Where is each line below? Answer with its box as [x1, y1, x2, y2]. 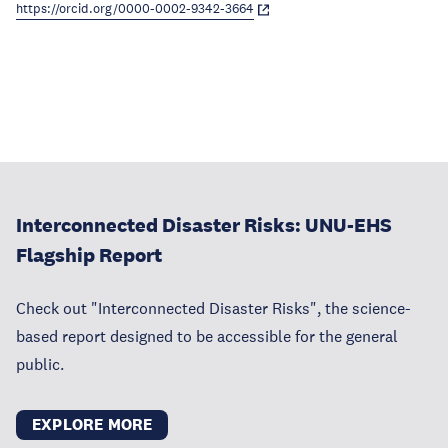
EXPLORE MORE [32, 414, 153, 435]
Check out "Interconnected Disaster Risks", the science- [16, 298, 411, 318]
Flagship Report [16, 243, 162, 267]
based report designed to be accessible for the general [16, 326, 398, 346]
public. [16, 354, 64, 374]
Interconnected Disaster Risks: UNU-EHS [16, 213, 392, 237]
